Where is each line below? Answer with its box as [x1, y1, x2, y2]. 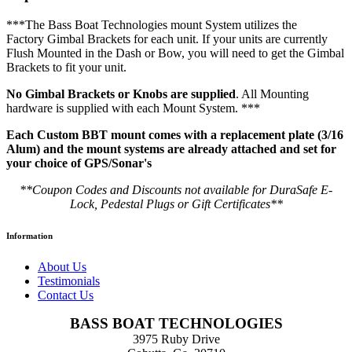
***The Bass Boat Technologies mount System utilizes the [6, 17, 297, 31]
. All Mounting [236, 86, 309, 101]
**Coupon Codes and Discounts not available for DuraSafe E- [20, 182, 332, 196]
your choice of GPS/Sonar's [6, 156, 152, 170]
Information [6, 230, 53, 240]
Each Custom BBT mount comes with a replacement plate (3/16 [6, 127, 343, 141]
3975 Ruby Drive [132, 332, 220, 346]
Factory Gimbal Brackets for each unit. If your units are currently [6, 31, 328, 46]
